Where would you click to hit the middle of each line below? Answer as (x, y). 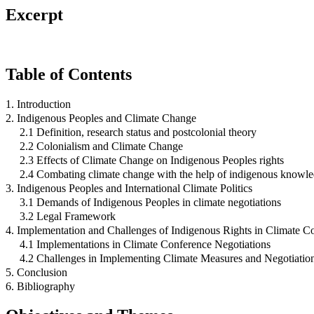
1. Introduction (38, 104)
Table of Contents (69, 74)
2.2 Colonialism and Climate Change (101, 146)
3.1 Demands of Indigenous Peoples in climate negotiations (150, 202)
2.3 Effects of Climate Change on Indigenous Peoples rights (152, 160)
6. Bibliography (40, 286)
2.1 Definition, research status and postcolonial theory (138, 132)
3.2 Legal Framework (68, 216)
